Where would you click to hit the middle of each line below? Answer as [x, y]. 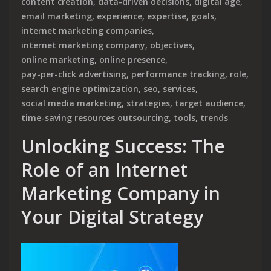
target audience [209, 103]
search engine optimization [80, 88]
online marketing [58, 59]
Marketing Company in [121, 193]
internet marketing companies [87, 30]
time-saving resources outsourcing [95, 117]
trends [214, 117]
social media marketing [71, 103]
